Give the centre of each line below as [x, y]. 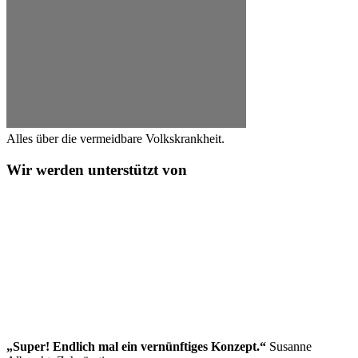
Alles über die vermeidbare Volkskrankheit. [115, 139]
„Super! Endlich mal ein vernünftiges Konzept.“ [136, 346]
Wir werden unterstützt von [97, 170]
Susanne [289, 346]
